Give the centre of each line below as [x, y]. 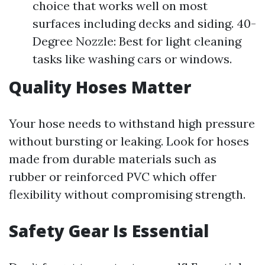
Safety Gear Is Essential [109, 231]
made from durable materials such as [113, 159]
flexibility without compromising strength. [127, 194]
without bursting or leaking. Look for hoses [129, 141]
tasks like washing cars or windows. [132, 59]
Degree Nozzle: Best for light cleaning [137, 41]
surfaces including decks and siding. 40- [144, 23]
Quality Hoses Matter [100, 87]
